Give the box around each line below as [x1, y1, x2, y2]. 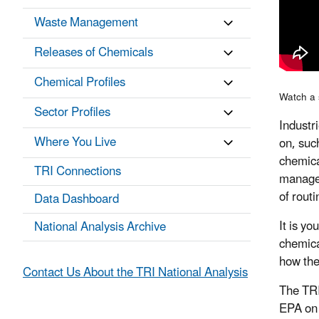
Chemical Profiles [34, 70, 125, 96]
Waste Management [34, 10, 138, 36]
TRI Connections [34, 159, 121, 185]
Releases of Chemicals [34, 40, 153, 66]
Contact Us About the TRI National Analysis [23, 260, 248, 286]
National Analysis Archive [34, 214, 166, 241]
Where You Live [34, 130, 116, 156]
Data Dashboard [34, 187, 119, 213]
